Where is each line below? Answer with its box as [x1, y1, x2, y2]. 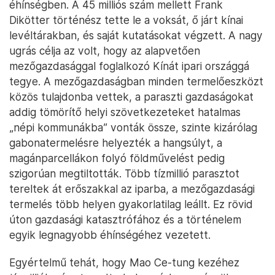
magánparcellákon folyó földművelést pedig [9, 152, 225, 165]
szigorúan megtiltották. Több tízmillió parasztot [9, 167, 239, 180]
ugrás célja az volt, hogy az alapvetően [9, 44, 200, 58]
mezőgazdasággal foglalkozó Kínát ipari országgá [9, 60, 249, 73]
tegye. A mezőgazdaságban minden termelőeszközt [9, 75, 263, 88]
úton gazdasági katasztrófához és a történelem [9, 213, 241, 227]
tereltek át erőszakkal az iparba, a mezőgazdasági [9, 182, 255, 196]
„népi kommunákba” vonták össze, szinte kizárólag [9, 121, 257, 134]
